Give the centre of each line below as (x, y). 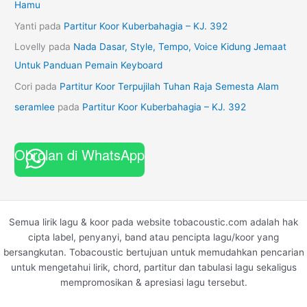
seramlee (35, 107)
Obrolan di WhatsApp (80, 155)
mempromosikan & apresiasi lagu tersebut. (153, 283)
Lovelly (30, 47)
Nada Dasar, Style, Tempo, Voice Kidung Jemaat (180, 47)
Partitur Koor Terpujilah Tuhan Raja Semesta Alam (170, 86)
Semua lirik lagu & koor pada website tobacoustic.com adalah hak (153, 222)
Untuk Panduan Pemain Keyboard (89, 65)
